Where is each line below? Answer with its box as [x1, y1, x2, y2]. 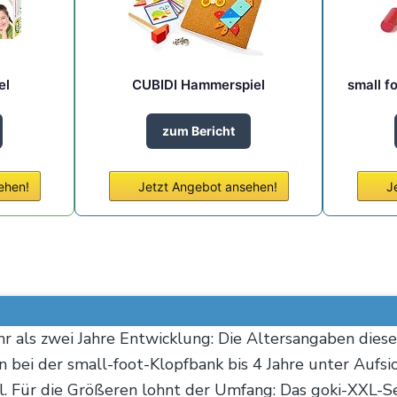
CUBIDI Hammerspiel [132, 75, 265, 93]
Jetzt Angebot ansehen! [137, 178, 277, 194]
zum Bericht [162, 122, 235, 138]
